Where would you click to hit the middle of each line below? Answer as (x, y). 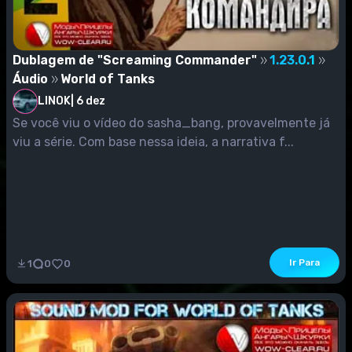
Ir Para (304, 263)
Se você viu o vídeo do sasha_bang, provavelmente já (171, 123)
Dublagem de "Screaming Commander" (135, 60)
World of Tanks (108, 79)
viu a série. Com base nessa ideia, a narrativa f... (153, 141)
